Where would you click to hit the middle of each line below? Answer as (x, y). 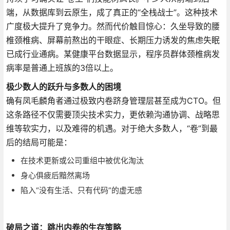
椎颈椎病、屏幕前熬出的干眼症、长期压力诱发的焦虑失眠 (113, 40)
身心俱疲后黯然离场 (55, 175)
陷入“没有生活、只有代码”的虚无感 (81, 190)
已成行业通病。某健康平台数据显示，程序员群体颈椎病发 (113, 54)
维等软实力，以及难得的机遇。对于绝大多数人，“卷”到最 (112, 128)
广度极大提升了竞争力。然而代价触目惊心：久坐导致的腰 (113, 26)
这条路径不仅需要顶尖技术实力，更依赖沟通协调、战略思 (113, 114)
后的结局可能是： (39, 142)
